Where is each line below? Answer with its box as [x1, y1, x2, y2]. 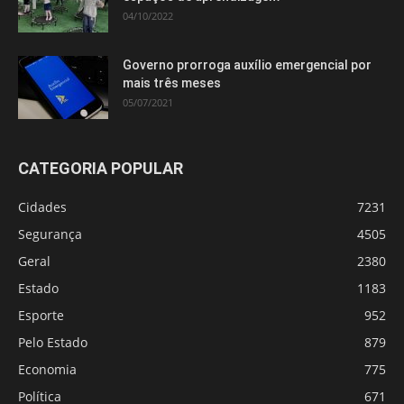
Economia [18, 360, 77, 378]
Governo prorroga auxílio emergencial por [123, 57, 372, 72]
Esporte [18, 306, 64, 324]
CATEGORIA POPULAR [18, 158, 183, 178]
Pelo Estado [18, 333, 87, 351]
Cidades [18, 197, 67, 216]
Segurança [18, 225, 82, 243]
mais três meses [123, 75, 221, 90]
